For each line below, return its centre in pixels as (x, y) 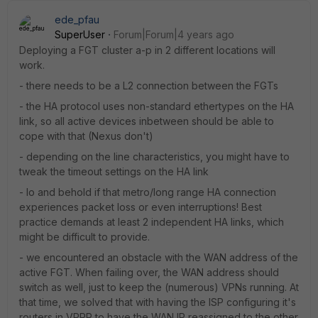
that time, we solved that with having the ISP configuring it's (158, 302)
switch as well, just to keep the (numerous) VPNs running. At (159, 287)
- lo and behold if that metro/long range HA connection (148, 192)
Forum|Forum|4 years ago (174, 34)
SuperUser (80, 34)
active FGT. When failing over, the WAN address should (149, 272)
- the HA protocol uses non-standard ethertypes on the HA (157, 106)
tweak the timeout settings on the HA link (114, 171)
